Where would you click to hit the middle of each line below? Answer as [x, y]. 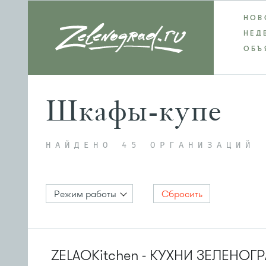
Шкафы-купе [134, 111]
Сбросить [182, 194]
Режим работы [85, 194]
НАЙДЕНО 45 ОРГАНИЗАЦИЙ [150, 145]
